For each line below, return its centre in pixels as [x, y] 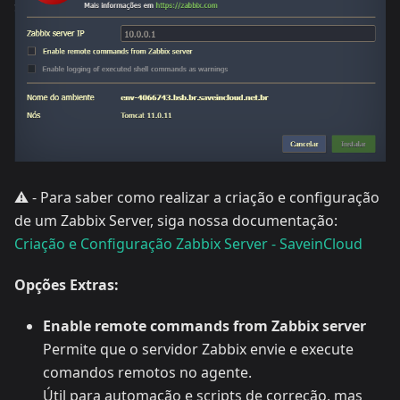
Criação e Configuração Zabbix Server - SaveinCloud [188, 243]
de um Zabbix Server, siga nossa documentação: [176, 220]
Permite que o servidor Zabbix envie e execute [198, 349]
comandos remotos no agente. [147, 372]
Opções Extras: [67, 284]
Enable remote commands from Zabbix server [204, 325]
